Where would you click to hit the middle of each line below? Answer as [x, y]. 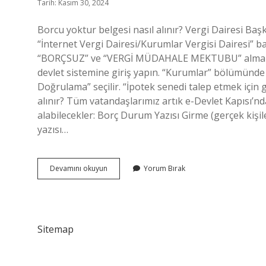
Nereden [122, 200]
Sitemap [56, 229]
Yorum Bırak [164, 168]
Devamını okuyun [79, 168]
